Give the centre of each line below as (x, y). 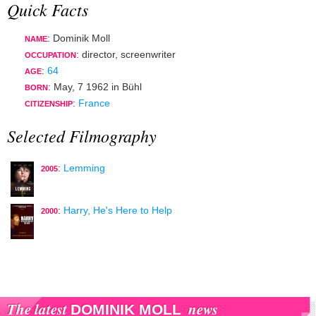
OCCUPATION (50, 55)
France (94, 103)
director (98, 55)
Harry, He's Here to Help (118, 210)
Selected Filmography (82, 135)
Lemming (84, 168)
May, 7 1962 (81, 87)
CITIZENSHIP (49, 104)
